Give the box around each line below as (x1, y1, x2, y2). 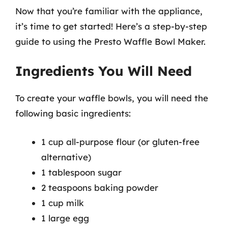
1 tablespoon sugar (41, 166, 122, 178)
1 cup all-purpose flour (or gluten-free (41, 136, 199, 147)
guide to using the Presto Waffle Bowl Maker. (15, 36, 206, 47)
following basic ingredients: (15, 108, 131, 119)
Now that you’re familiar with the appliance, (15, 5, 203, 16)
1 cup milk (41, 197, 84, 208)
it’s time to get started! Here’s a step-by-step (15, 20, 207, 32)
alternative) (41, 151, 91, 162)
